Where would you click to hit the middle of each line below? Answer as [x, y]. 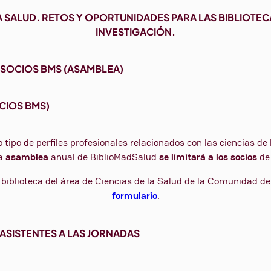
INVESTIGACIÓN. [135, 31]
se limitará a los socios [208, 157]
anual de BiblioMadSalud [105, 157]
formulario [134, 196]
